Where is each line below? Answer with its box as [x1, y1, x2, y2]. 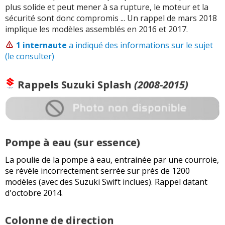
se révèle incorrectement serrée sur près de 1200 [5, 165, 190, 177]
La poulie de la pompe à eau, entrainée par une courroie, [5, 154, 219, 166]
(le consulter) [5, 50, 54, 62]
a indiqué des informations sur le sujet [67, 39, 213, 51]
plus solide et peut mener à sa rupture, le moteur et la [5, 1, 208, 13]
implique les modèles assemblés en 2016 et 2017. [5, 23, 188, 35]
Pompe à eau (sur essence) [5, 136, 140, 150]
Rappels [15, 77, 61, 91]
